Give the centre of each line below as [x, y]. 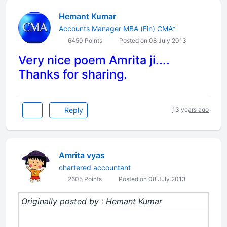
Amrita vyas [82, 155]
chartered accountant [95, 167]
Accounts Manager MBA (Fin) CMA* [117, 28]
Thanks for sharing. [73, 74]
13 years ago [191, 110]
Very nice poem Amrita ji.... [94, 60]
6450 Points [84, 40]
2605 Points [84, 179]
